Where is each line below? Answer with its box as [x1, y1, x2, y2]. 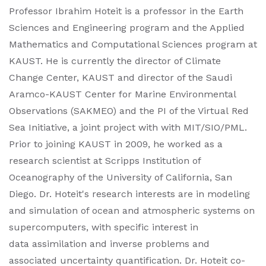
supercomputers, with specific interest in [9, 221, 198, 233]
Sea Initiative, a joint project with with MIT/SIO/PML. [9, 122, 247, 133]
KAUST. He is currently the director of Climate [9, 55, 221, 66]
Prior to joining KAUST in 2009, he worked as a [9, 138, 223, 150]
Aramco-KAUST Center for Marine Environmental [9, 88, 236, 100]
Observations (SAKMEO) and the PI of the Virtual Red [9, 105, 249, 116]
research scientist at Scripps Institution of [9, 155, 201, 166]
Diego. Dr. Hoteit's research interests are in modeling [9, 188, 250, 199]
